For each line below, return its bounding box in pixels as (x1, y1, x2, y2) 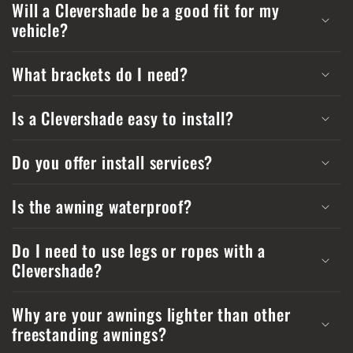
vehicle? (12, 17, 69, 42)
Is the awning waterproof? (12, 194, 192, 218)
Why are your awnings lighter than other (12, 302, 291, 326)
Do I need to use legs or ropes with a (12, 238, 266, 262)
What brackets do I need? (12, 61, 189, 86)
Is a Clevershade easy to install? (12, 106, 234, 130)
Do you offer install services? (12, 150, 214, 174)
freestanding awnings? (12, 321, 167, 346)
